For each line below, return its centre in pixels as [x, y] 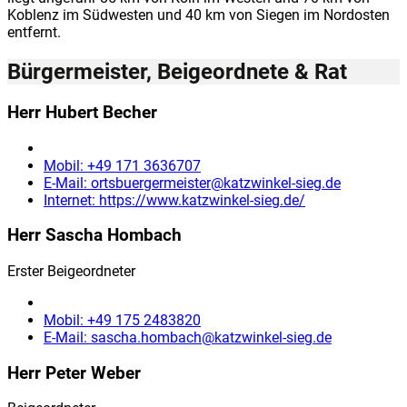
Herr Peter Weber [74, 373]
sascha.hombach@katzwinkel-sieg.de [211, 337]
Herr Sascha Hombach [94, 236]
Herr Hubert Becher [82, 112]
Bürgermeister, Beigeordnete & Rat [177, 71]
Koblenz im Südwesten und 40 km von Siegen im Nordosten [199, 15]
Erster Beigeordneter [71, 271]
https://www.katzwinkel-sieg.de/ [202, 200]
